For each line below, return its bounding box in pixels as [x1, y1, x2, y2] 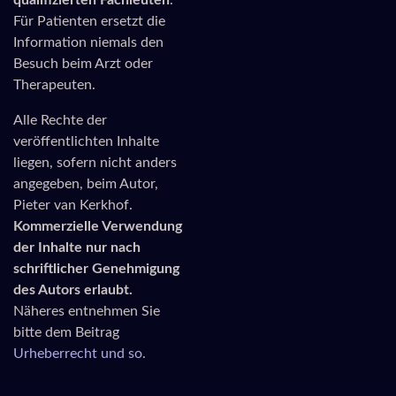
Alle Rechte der [13, 113, 107, 127]
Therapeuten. [13, 78, 95, 92]
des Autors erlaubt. [13, 283, 133, 297]
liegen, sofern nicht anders [13, 156, 177, 170]
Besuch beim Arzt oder [13, 57, 153, 71]
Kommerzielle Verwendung [13, 219, 182, 233]
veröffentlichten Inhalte [13, 134, 159, 148]
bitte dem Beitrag [13, 325, 119, 339]
